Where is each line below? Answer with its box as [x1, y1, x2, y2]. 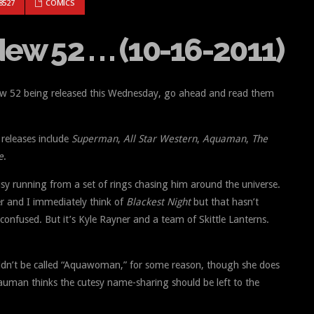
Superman [71, 132, 118, 144]
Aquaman [203, 132, 246, 144]
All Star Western [123, 132, 197, 144]
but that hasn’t [191, 196, 259, 207]
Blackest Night [126, 196, 191, 207]
